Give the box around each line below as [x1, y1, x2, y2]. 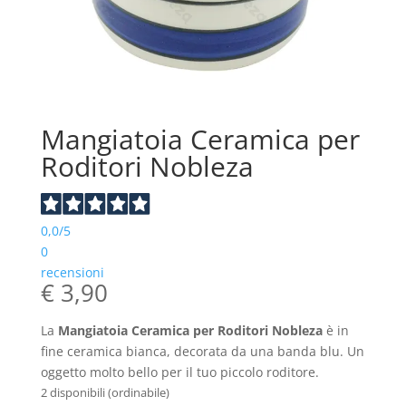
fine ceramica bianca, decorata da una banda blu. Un [40, 342, 364, 360]
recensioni [40, 263, 104, 281]
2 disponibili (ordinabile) [40, 383, 169, 401]
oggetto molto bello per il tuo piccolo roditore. [40, 362, 319, 381]
